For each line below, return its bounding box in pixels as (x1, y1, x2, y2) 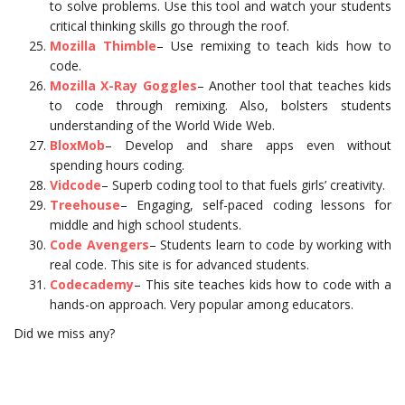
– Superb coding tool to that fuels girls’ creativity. (101, 176, 385, 194)
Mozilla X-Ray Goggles (50, 77, 197, 95)
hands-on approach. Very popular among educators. (50, 296, 353, 314)
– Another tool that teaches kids (196, 77, 392, 95)
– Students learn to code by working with (148, 236, 391, 254)
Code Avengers (50, 236, 149, 254)
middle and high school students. (50, 216, 241, 234)
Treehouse (50, 196, 120, 214)
